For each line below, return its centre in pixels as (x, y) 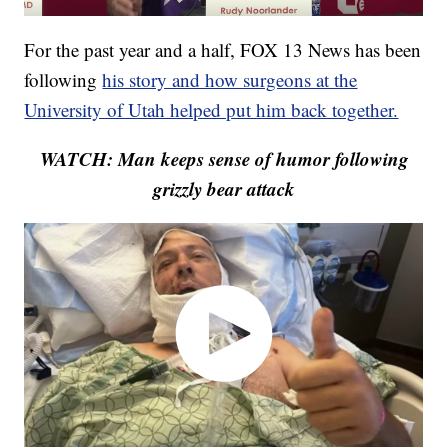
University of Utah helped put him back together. (211, 110)
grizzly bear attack (224, 189)
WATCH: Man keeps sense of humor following (224, 159)
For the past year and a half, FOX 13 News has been (223, 50)
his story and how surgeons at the (230, 80)
